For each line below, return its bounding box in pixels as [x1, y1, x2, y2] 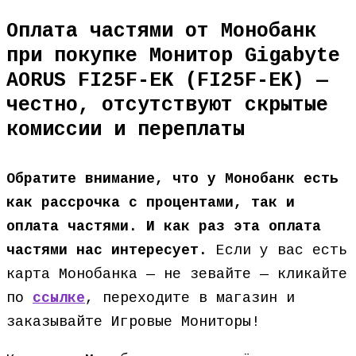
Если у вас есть [207, 242, 347, 258]
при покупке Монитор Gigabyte [6, 44, 340, 68]
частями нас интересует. [6, 242, 207, 258]
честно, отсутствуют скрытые [6, 94, 328, 117]
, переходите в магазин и [85, 290, 295, 306]
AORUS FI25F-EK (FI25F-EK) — [6, 69, 328, 92]
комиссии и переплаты [6, 118, 245, 141]
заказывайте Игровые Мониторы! [6, 314, 260, 330]
